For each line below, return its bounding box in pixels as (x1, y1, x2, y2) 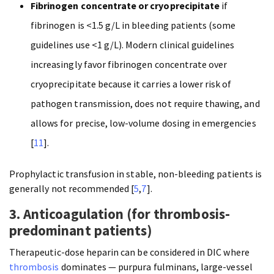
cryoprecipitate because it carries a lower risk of (31, 78, 232, 91)
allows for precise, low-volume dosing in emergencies (31, 117, 256, 130)
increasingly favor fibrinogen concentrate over (31, 58, 228, 71)
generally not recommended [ (9, 182, 135, 195)
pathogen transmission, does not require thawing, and (31, 97, 260, 110)
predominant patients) (9, 221, 153, 240)
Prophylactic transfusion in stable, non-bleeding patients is (9, 168, 262, 180)
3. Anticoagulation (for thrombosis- (9, 205, 230, 223)
